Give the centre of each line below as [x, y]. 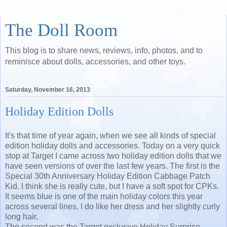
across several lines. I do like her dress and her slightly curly [112, 206]
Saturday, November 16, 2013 [48, 90]
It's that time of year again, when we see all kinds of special [110, 135]
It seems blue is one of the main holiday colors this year [104, 196]
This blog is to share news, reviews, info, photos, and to [104, 50]
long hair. [22, 216]
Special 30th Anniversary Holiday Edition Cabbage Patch [108, 176]
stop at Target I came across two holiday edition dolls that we [113, 156]
